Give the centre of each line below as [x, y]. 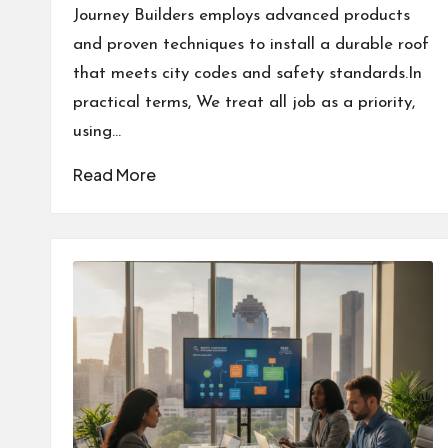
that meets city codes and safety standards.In [247, 74]
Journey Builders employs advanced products [241, 16]
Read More [114, 175]
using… [97, 132]
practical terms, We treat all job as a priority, [244, 103]
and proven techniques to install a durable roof [251, 45]
